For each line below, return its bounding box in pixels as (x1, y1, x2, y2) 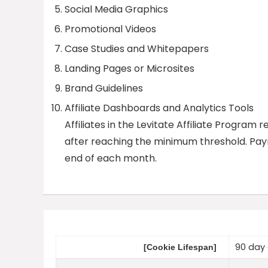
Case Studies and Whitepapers (65, 41, 209, 56)
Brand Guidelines (65, 81, 143, 95)
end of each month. (65, 151, 157, 165)
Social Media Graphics (65, 2, 168, 16)
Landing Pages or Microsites (65, 61, 194, 75)
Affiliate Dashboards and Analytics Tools (65, 100, 254, 115)
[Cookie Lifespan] (144, 242, 217, 252)
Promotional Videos (65, 22, 156, 36)
